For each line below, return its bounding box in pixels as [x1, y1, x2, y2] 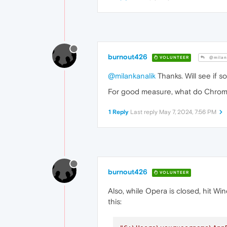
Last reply [130, 108, 159, 116]
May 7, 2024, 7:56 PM [159, 108, 216, 116]
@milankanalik [108, 71, 156, 81]
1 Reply [108, 108, 129, 116]
